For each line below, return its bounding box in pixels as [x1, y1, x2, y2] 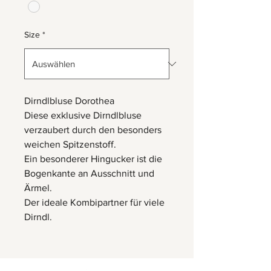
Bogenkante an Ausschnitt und [24, 168, 154, 179]
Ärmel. [24, 183, 52, 194]
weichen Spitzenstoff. [24, 139, 116, 150]
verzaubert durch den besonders [24, 125, 162, 135]
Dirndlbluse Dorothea [24, 96, 114, 106]
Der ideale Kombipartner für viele [24, 197, 165, 208]
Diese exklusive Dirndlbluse [24, 110, 142, 121]
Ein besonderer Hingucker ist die [24, 154, 162, 165]
